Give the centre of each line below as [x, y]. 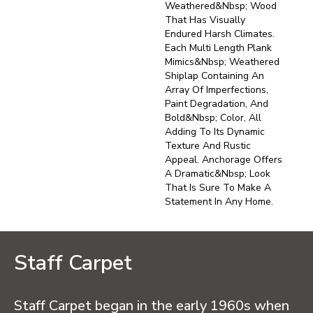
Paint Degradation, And [217, 104]
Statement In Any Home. [219, 202]
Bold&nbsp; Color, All [213, 118]
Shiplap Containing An [214, 76]
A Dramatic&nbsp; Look [218, 174]
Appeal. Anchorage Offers [224, 160]
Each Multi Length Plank [218, 48]
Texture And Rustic [208, 146]
